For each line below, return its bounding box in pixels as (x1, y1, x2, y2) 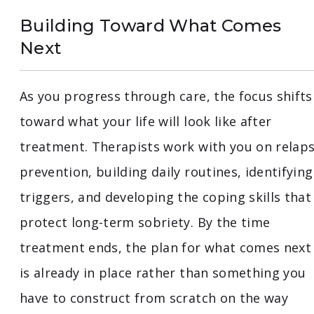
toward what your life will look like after (20, 113, 272, 130)
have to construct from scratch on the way (20, 289, 288, 307)
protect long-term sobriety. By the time (20, 214, 271, 231)
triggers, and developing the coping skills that (20, 189, 311, 206)
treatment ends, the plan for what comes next (20, 239, 311, 257)
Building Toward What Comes (20, 15, 282, 36)
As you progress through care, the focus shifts (20, 88, 313, 105)
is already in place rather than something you (20, 264, 306, 282)
